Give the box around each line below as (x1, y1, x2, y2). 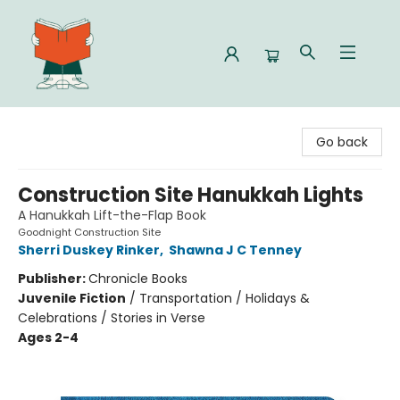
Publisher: (18, 270, 88, 287)
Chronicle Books (88, 270, 187, 287)
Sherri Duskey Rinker (18, 241, 160, 259)
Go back (316, 133, 368, 151)
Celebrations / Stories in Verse (18, 309, 205, 327)
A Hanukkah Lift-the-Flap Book (18, 206, 206, 224)
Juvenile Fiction (18, 289, 126, 307)
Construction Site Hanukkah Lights (18, 181, 363, 209)
